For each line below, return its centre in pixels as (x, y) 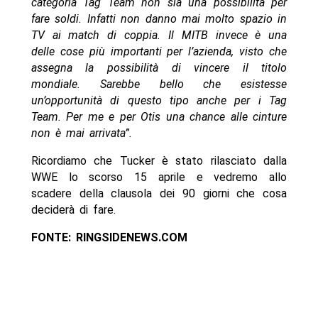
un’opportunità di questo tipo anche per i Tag (159, 100)
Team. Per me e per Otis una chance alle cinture (159, 116)
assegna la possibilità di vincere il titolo (159, 67)
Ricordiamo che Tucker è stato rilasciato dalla (159, 160)
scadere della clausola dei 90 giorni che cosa (159, 193)
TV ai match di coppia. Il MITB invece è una (159, 35)
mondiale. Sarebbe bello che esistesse (159, 84)
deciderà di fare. (73, 209)
